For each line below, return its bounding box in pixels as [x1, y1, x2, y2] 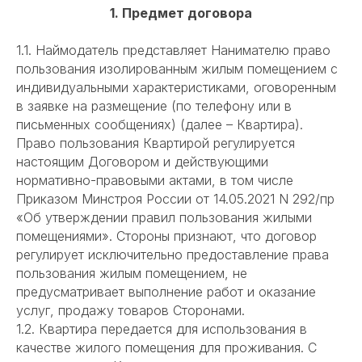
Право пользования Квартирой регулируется [16, 135, 295, 152]
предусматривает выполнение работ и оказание [16, 284, 316, 301]
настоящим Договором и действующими [16, 154, 268, 170]
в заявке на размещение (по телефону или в [16, 98, 292, 115]
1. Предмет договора [110, 5, 252, 22]
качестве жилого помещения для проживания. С [16, 339, 317, 356]
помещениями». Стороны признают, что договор [16, 228, 317, 245]
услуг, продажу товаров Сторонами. [16, 302, 245, 319]
